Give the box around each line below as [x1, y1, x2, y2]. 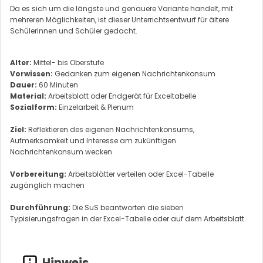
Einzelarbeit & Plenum [57, 102, 134, 112]
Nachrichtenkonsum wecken [10, 146, 112, 157]
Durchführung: [10, 202, 72, 213]
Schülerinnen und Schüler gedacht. [10, 25, 137, 36]
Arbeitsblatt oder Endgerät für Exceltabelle [46, 90, 196, 101]
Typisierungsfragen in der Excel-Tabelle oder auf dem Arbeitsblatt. [10, 213, 246, 224]
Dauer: [10, 79, 37, 90]
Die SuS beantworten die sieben [72, 202, 184, 213]
